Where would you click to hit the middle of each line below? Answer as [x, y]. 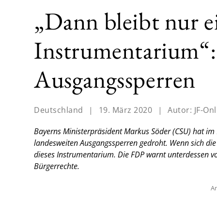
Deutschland [59, 110]
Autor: [181, 110]
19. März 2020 [125, 110]
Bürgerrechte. [57, 166]
